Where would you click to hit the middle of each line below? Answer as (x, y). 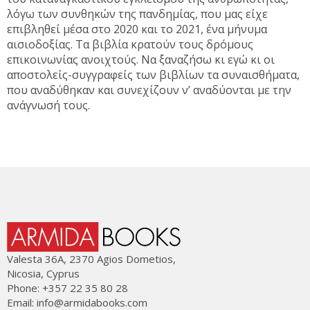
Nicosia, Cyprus (43, 273)
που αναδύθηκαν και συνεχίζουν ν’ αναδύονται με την (149, 90)
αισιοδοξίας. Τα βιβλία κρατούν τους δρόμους (130, 44)
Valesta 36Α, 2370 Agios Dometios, (91, 258)
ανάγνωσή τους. (48, 105)
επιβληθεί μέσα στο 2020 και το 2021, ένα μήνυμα (137, 29)
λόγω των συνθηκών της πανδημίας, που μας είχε (137, 13)
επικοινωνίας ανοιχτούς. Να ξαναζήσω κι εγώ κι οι (141, 59)
